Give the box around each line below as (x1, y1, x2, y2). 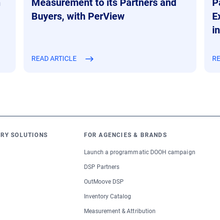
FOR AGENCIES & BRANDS (83, 132, 167, 139)
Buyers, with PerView (31, 10, 125, 23)
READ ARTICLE (31, 55, 77, 63)
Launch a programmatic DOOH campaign (83, 149, 195, 156)
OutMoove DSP (83, 178, 124, 186)
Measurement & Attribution (83, 208, 156, 215)
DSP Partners (83, 164, 120, 171)
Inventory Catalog (83, 193, 132, 200)
